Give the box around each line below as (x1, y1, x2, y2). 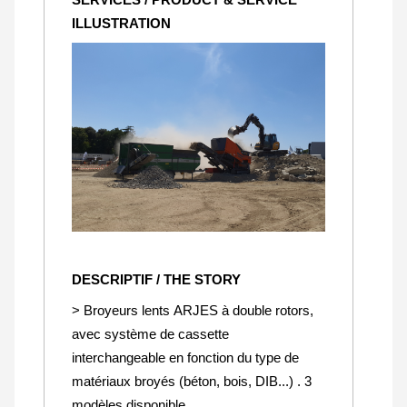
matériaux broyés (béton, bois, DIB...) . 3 (72, 373, 313, 390)
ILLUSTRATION (72, 15, 172, 31)
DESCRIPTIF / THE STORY (72, 272, 242, 288)
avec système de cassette (72, 326, 230, 342)
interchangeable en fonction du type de (72, 350, 300, 366)
